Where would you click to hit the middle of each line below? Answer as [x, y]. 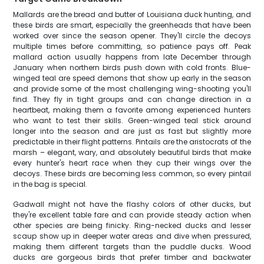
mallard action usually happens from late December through [132, 57]
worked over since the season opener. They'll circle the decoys [132, 36]
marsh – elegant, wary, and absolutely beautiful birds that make [132, 152]
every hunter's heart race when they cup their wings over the [132, 163]
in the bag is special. [50, 184]
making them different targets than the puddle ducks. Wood [132, 247]
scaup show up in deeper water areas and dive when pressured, [132, 236]
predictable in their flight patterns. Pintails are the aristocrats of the [132, 142]
